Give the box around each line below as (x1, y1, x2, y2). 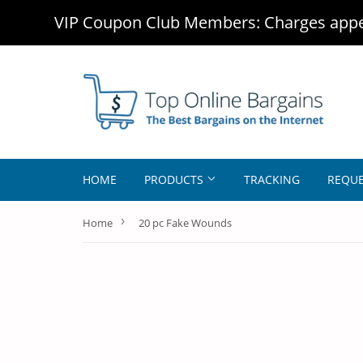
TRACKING (244, 172, 300, 187)
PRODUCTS (144, 172, 207, 187)
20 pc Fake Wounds (139, 216, 232, 230)
